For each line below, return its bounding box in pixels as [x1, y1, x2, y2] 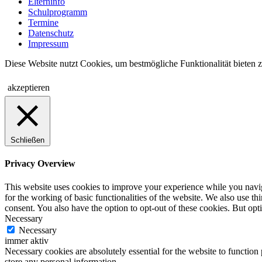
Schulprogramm [28, 7, 87, 18]
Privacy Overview [5, 158, 75, 169]
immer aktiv [5, 235, 49, 246]
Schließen [11, 136, 44, 145]
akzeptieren [8, 82, 50, 93]
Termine [28, 18, 58, 28]
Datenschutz [28, 28, 74, 39]
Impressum [28, 39, 68, 49]
